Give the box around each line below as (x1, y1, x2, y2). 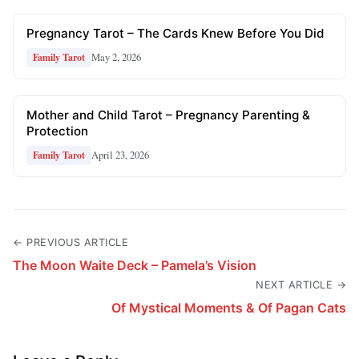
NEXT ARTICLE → (256, 278, 346, 291)
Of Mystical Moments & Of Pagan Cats (111, 299, 346, 316)
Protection (26, 123, 88, 139)
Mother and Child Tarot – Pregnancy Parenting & (26, 107, 310, 123)
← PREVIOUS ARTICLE (13, 236, 128, 248)
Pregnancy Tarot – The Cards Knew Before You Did (26, 25, 325, 41)
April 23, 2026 (91, 147, 149, 163)
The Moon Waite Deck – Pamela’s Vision (13, 256, 256, 273)
